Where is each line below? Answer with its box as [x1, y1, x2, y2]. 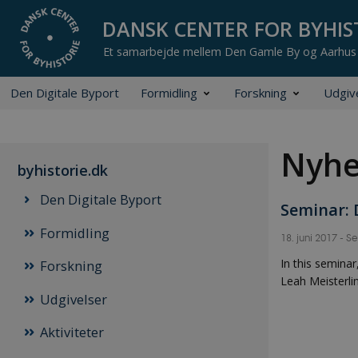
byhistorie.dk [18, 161, 108, 181]
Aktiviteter [39, 322, 104, 341]
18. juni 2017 [280, 229, 340, 244]
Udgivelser [39, 289, 107, 308]
